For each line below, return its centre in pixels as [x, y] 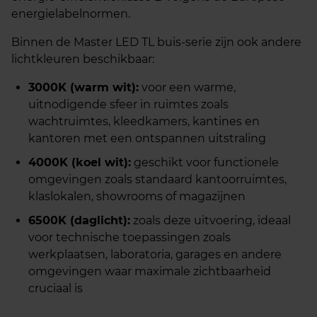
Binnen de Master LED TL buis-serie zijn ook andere [156, 42]
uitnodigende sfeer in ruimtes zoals [128, 104]
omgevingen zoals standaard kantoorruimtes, [157, 179]
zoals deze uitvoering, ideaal [211, 220]
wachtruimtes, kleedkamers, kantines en [144, 121]
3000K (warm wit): [83, 87]
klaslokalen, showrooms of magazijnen [137, 196]
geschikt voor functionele [205, 162]
